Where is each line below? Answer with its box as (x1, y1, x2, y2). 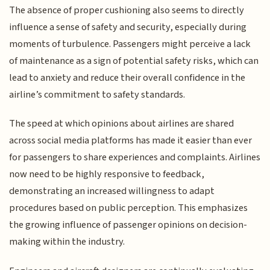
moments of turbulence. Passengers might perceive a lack (9, 36, 251, 51)
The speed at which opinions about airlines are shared (9, 116, 234, 131)
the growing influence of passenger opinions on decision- (9, 218, 248, 233)
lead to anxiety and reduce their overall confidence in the (9, 70, 246, 85)
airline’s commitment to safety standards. (9, 87, 186, 102)
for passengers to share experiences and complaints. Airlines (9, 150, 261, 165)
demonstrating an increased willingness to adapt (9, 184, 215, 199)
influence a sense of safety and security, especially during (9, 19, 247, 34)
